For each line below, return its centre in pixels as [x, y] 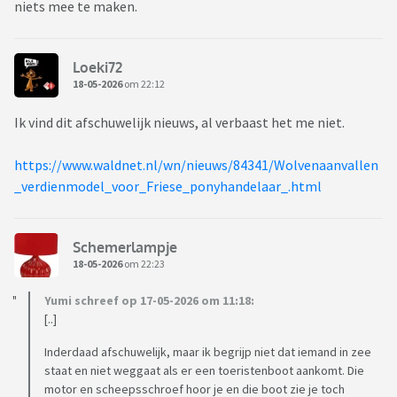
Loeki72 [97, 67]
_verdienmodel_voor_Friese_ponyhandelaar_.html [168, 187]
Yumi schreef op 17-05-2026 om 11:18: [149, 301]
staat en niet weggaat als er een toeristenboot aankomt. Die [204, 371]
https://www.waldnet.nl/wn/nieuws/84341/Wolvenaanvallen [196, 165]
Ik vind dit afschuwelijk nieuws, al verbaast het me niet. [179, 123]
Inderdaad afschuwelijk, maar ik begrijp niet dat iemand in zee [208, 352]
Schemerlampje [125, 247]
